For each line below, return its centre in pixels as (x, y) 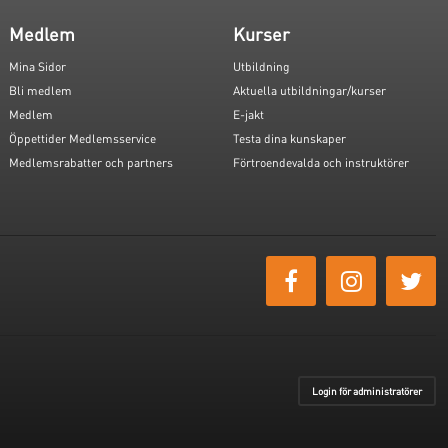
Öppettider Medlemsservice (83, 139)
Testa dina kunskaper (289, 139)
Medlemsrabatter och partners (91, 163)
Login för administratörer (367, 391)
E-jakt (248, 115)
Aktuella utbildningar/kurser (309, 91)
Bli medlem (41, 91)
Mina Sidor (38, 67)
